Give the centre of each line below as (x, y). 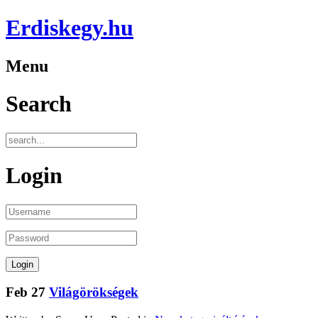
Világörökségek (94, 292)
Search (39, 104)
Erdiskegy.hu (70, 28)
